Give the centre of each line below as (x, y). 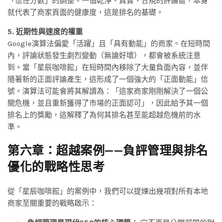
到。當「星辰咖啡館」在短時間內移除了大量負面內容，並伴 (108, 67)
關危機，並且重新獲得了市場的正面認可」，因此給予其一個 (108, 103)
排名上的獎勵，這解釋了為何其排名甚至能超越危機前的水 (104, 115)
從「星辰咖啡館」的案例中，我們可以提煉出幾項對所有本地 (108, 191)
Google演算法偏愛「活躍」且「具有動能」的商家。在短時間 (109, 43)
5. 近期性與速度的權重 (45, 31)
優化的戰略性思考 (56, 167)
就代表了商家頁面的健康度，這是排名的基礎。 (85, 12)
